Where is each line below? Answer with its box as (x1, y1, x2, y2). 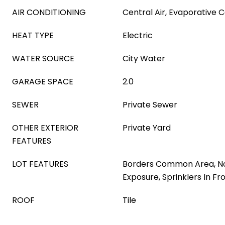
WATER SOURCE (12, 53, 74, 64)
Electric (123, 30, 153, 41)
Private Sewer (123, 99, 177, 110)
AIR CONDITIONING (12, 7, 86, 18)
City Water (123, 53, 165, 64)
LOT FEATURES (12, 158, 68, 170)
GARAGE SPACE (12, 76, 73, 87)
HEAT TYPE (12, 30, 54, 41)
